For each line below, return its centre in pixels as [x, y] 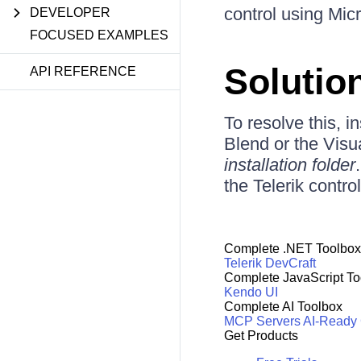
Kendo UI [251, 293]
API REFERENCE [83, 71]
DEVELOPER [70, 12]
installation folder [289, 165]
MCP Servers [262, 322]
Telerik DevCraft [270, 263]
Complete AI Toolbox [283, 307]
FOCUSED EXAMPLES [99, 35]
